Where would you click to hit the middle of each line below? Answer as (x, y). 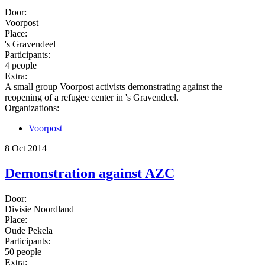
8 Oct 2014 (26, 148)
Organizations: (32, 108)
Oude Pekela (29, 230)
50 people (23, 251)
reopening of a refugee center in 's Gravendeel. (92, 97)
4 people (21, 65)
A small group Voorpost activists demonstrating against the (114, 86)
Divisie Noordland (39, 209)
